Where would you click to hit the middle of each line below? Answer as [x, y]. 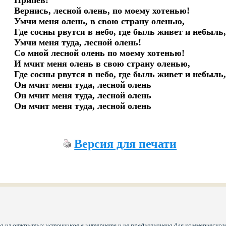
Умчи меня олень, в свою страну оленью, [100, 21]
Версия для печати [126, 144]
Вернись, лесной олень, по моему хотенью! [102, 11]
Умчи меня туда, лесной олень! [78, 42]
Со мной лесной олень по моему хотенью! [100, 53]
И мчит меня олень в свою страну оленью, [102, 64]
